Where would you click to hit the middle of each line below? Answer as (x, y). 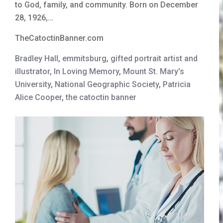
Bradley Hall (37, 58)
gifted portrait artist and (154, 58)
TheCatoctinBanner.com (59, 38)
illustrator (32, 71)
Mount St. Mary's (154, 71)
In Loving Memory (86, 71)
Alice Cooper (38, 97)
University (33, 84)
